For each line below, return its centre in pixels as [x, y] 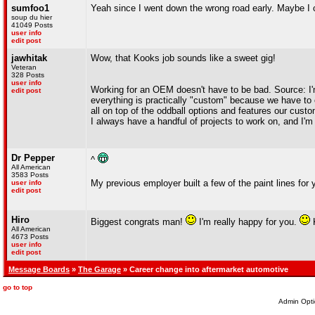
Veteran [24, 67]
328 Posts [28, 75]
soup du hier [32, 17]
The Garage [99, 269]
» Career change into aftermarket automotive [205, 269]
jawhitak [29, 58]
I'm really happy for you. [248, 222]
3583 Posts [30, 175]
